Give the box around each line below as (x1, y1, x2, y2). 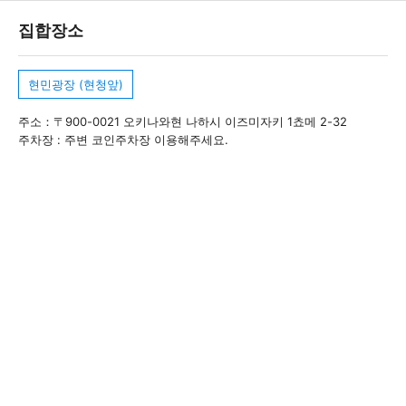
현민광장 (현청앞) (28, 76, 123, 92)
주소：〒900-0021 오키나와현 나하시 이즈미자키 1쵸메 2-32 (18, 113, 347, 129)
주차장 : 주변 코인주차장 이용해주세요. (18, 131, 228, 147)
